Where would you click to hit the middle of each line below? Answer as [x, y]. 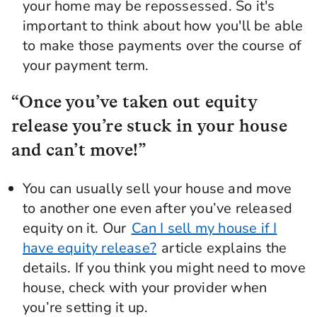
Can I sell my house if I [204, 228]
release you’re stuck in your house [149, 126]
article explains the [223, 248]
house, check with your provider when [145, 288]
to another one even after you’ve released [158, 208]
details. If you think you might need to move [164, 268]
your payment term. [86, 65]
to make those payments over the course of [162, 46]
